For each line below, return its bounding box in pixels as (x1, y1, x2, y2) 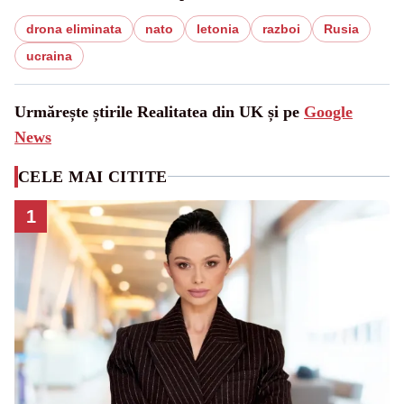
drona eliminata (26, 21, 122, 36)
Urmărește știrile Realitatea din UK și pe (14, 102, 304, 121)
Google (304, 102, 353, 121)
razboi (262, 21, 300, 36)
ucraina (26, 48, 72, 63)
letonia (197, 21, 239, 36)
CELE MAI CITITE (18, 167, 168, 186)
